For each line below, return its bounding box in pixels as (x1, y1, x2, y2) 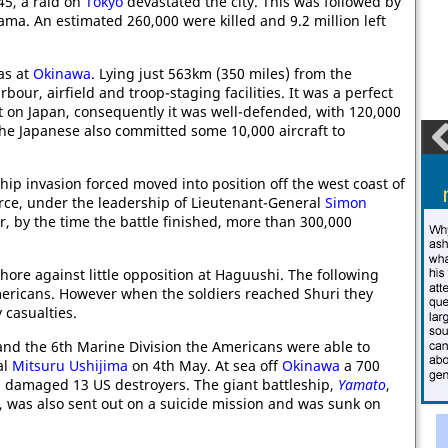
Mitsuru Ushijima (12, 356, 128, 375)
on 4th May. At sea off (128, 356, 282, 375)
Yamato (338, 375, 386, 394)
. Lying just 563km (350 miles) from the (91, 64, 352, 83)
